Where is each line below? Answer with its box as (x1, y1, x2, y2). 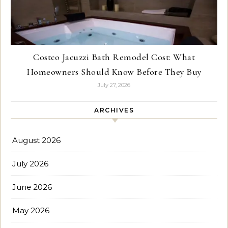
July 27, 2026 (98, 81, 130, 89)
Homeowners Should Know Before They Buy (26, 66, 202, 78)
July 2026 (12, 159, 48, 169)
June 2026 (12, 182, 52, 192)
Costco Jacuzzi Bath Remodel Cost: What (33, 51, 195, 63)
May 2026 (12, 206, 49, 216)
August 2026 (12, 135, 61, 146)
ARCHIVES (94, 106, 134, 115)
